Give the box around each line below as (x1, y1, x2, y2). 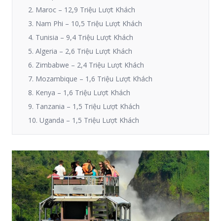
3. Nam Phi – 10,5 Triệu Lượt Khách (28, 19, 142, 28)
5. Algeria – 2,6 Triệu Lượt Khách (28, 46, 132, 56)
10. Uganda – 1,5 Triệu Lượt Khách (28, 115, 139, 125)
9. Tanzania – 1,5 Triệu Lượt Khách (28, 102, 140, 111)
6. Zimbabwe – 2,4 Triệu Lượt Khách (28, 60, 144, 70)
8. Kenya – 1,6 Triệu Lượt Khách (28, 88, 130, 97)
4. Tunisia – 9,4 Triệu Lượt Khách (28, 33, 133, 42)
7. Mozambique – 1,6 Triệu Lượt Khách (28, 74, 152, 83)
